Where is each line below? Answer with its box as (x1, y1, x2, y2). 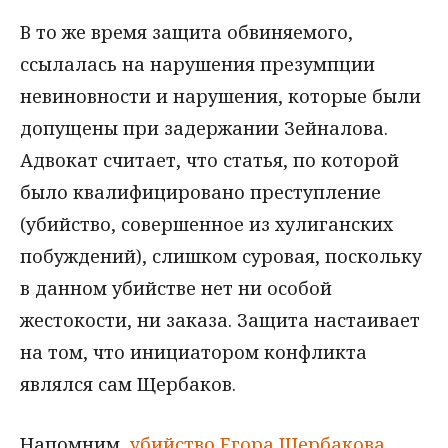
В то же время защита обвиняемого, (20, 19, 353, 44)
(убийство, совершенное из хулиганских (20, 211, 393, 236)
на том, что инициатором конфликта (20, 339, 367, 364)
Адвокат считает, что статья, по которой (20, 147, 399, 172)
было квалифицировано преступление (20, 179, 381, 204)
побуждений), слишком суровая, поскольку (20, 243, 422, 268)
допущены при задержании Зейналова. (20, 115, 388, 140)
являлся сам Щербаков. (20, 371, 236, 396)
